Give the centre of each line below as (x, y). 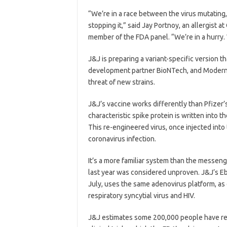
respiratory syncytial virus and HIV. (141, 196)
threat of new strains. (121, 82)
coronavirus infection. (122, 139)
